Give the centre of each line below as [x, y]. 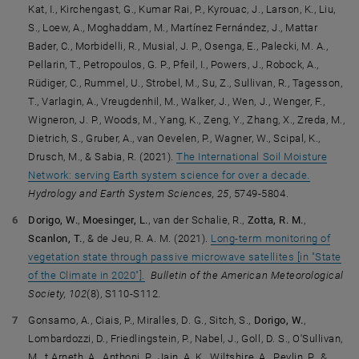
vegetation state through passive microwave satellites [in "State [185, 257]
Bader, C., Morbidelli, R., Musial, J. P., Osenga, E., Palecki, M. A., [178, 46]
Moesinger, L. [115, 220]
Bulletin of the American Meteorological [247, 275]
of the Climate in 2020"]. [87, 275]
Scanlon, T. [55, 238]
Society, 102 [58, 294]
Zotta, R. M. [275, 220]
